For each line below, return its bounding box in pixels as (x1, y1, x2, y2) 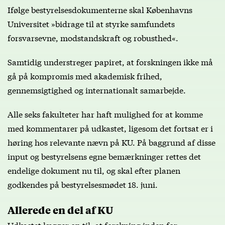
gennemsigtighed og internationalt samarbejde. (8, 83, 186, 95)
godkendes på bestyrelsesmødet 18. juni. (8, 178, 158, 190)
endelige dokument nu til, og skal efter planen (8, 164, 180, 176)
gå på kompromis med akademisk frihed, (8, 69, 162, 81)
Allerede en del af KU (8, 202, 114, 217)
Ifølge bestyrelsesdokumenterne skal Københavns (8, 3, 192, 15)
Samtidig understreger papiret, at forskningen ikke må (8, 55, 213, 67)
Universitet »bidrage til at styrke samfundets (8, 17, 175, 29)
